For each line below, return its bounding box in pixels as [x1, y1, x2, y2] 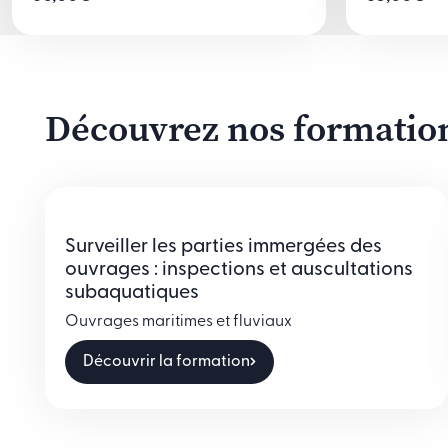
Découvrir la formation [83, 353, 250, 370]
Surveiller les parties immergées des [65, 236, 382, 257]
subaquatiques [65, 282, 199, 303]
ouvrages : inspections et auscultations [65, 259, 413, 280]
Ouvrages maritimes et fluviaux [65, 313, 292, 330]
